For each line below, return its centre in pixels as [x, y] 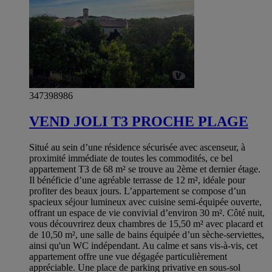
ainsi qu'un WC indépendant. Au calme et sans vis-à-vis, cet [143, 246]
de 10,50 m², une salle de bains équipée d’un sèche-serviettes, [147, 235]
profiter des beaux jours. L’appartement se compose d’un [138, 191]
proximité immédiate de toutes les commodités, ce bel [131, 158]
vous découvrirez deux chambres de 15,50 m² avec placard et [146, 224]
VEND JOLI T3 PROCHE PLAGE [139, 122]
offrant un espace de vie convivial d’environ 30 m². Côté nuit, [147, 213]
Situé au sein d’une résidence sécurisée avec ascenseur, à [137, 148]
